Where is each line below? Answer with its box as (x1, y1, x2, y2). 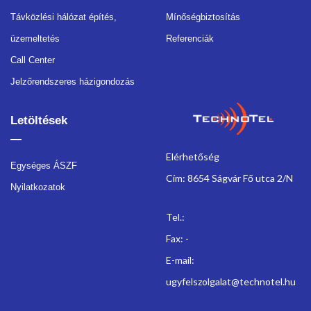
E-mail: (166, 253, 194, 266)
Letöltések (10, 113, 67, 127)
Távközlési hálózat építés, (10, 11, 117, 22)
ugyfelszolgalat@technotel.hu (166, 275, 296, 287)
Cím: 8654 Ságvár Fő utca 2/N (166, 171, 293, 184)
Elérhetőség (166, 150, 219, 162)
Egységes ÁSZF (10, 160, 77, 171)
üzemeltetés (10, 33, 60, 44)
